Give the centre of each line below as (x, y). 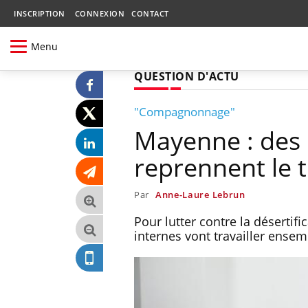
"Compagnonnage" (185, 111)
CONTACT (150, 13)
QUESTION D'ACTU (187, 76)
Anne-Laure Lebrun (200, 194)
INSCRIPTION (40, 13)
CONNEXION (99, 13)
